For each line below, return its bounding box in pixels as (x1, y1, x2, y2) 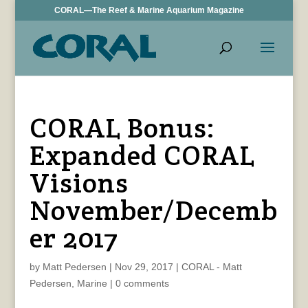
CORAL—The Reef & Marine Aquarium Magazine (54, 5, 245, 15)
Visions (29, 165, 129, 200)
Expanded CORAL (29, 137, 255, 173)
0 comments (115, 278, 169, 289)
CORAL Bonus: (29, 110, 215, 145)
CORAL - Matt (181, 261, 242, 272)
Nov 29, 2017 (114, 261, 173, 272)
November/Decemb (29, 192, 278, 228)
